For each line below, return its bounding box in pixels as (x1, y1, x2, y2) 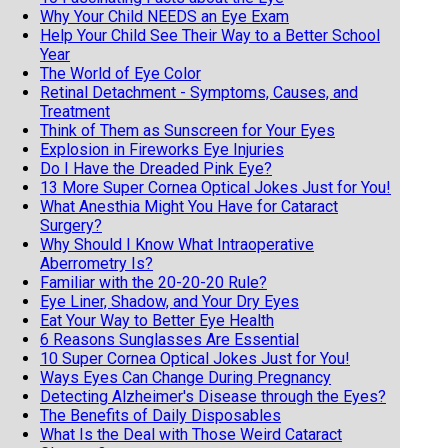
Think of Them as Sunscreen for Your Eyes (40, 120, 335, 140)
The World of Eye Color (40, 63, 201, 83)
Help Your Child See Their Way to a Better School (40, 25, 380, 45)
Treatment (40, 101, 110, 121)
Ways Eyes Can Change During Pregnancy (40, 367, 331, 387)
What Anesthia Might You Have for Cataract (40, 196, 338, 216)
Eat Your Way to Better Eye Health (40, 310, 274, 330)
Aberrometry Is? (40, 253, 153, 273)
